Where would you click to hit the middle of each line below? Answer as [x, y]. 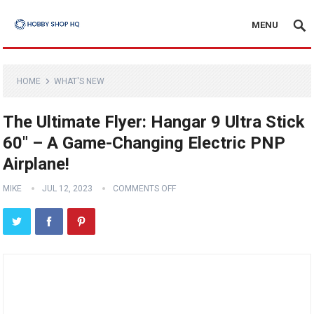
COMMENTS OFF [145, 189]
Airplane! [36, 164]
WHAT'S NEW [80, 81]
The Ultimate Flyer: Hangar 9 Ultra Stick [154, 122]
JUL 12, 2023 [68, 189]
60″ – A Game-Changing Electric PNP [144, 143]
